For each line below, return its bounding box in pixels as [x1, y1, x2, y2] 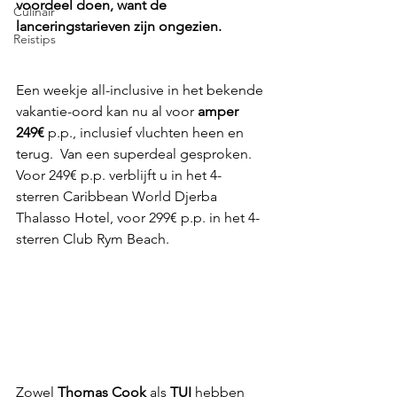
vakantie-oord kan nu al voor [16, 103, 194, 121]
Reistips [13, 31, 56, 47]
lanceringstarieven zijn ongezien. [16, 18, 225, 35]
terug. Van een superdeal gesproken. [16, 145, 262, 163]
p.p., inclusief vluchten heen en [48, 124, 247, 142]
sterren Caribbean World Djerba [16, 188, 221, 206]
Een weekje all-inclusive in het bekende [16, 82, 267, 99]
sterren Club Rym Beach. [16, 230, 176, 248]
